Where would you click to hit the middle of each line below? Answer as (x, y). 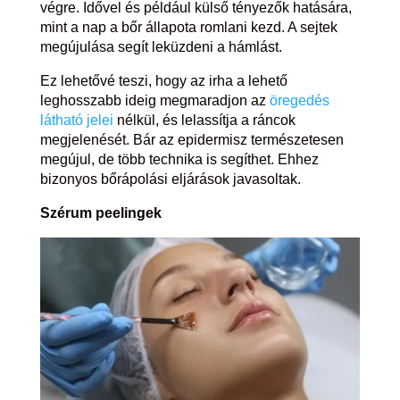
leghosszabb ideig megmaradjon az (154, 101)
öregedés (299, 101)
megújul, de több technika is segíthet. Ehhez (179, 160)
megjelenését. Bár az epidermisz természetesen (192, 140)
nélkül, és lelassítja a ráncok (204, 121)
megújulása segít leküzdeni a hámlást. (161, 47)
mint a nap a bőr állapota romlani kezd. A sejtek (188, 28)
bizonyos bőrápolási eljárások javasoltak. (170, 179)
